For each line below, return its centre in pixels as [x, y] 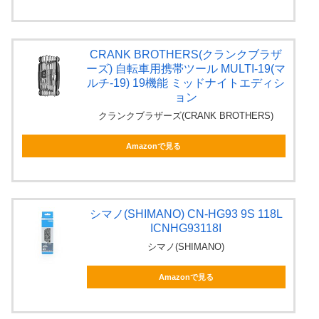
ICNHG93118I [186, 229]
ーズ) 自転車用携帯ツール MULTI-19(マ [186, 68]
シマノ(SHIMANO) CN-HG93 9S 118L [186, 214]
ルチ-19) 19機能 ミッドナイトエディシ [186, 83]
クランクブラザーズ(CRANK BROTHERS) [186, 115]
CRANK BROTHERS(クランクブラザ [186, 54]
